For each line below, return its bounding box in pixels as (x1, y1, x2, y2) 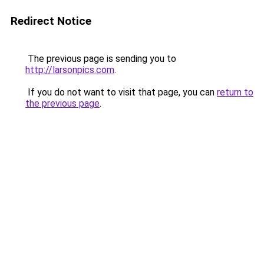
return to (217, 87, 253, 98)
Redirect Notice (11, 14, 91, 28)
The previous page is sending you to (25, 53, 176, 64)
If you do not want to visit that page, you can (25, 87, 217, 98)
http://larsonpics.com (25, 64, 114, 75)
